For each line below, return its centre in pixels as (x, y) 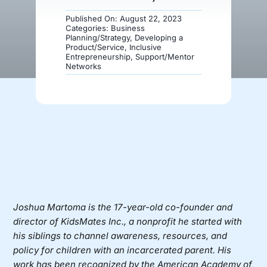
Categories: (88, 28)
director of (37, 221)
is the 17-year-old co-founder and (159, 207)
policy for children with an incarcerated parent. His (122, 250)
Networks (83, 66)
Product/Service (95, 47)
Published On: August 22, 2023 (124, 18)
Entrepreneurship (98, 56)
